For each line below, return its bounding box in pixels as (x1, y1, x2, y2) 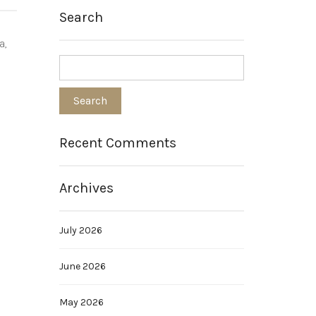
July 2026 (59, 224, 102, 236)
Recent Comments (59, 135, 176, 151)
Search (59, 9, 103, 25)
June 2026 (59, 260, 106, 272)
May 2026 (59, 296, 104, 308)
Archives (59, 180, 114, 196)
